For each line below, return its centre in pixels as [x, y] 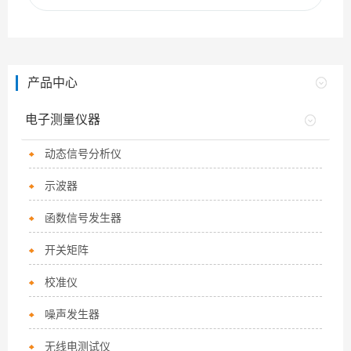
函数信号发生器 [83, 218]
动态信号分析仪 [83, 154]
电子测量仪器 [63, 119]
